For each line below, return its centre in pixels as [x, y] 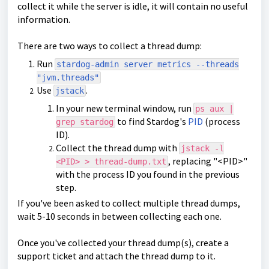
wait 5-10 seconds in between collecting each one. [119, 216]
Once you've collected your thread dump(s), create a [123, 243]
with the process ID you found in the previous [148, 174]
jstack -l [203, 148]
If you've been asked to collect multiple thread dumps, [129, 203]
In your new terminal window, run [125, 108]
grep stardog [85, 122]
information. [44, 19]
